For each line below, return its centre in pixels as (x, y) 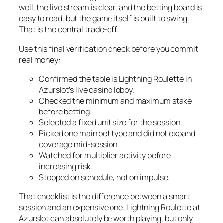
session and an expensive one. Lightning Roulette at (110, 207)
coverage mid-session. (79, 144)
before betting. (65, 111)
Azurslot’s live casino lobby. (87, 89)
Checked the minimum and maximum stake (115, 100)
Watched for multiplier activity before (105, 155)
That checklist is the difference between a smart (105, 196)
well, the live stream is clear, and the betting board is (111, 8)
